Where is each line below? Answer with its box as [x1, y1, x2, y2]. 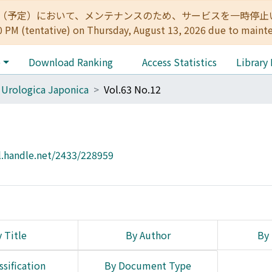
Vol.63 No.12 [104, 82, 161, 97]
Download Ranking [28, 55, 113, 69]
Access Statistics [141, 55, 217, 69]
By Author [125, 228, 171, 242]
